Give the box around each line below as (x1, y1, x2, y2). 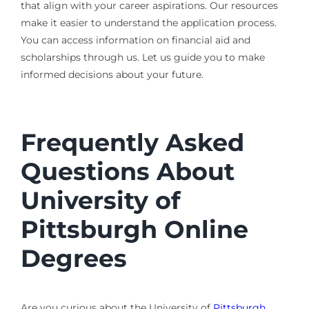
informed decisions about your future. (20, 68, 203, 81)
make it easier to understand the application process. (20, 16, 277, 29)
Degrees (20, 243, 127, 273)
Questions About (20, 156, 235, 186)
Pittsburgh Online (20, 214, 248, 244)
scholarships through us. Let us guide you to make (20, 50, 265, 63)
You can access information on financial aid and (20, 33, 250, 46)
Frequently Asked (20, 127, 244, 157)
